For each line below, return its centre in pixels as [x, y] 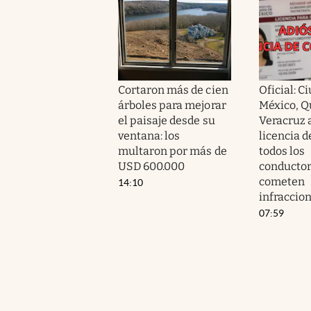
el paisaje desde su [167, 120]
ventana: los [149, 135]
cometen [281, 181]
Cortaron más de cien [173, 90]
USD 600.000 [152, 166]
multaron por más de [173, 151]
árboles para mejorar [172, 105]
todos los [281, 151]
